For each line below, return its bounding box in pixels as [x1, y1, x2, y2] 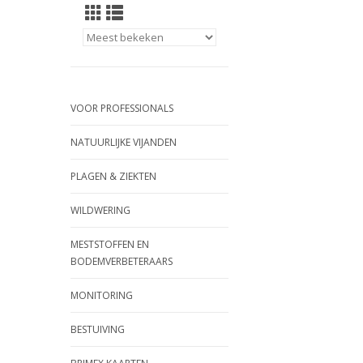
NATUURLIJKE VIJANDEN [70, 135, 177, 149]
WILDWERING [70, 203, 130, 217]
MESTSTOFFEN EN [70, 237, 149, 251]
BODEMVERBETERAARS [70, 254, 173, 268]
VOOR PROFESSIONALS [70, 101, 173, 115]
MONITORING [70, 288, 133, 302]
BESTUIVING [70, 322, 125, 336]
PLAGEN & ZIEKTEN [70, 169, 156, 183]
